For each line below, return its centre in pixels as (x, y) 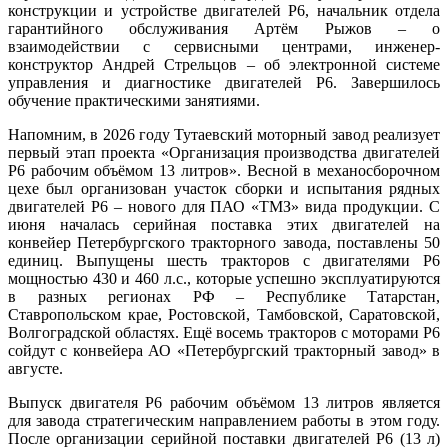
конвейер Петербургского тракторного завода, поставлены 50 (224, 242)
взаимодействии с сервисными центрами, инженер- (224, 46)
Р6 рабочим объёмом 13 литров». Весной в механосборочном (224, 170)
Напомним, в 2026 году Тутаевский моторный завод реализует (224, 134)
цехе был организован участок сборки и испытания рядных (224, 188)
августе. (35, 368)
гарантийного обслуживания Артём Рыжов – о (224, 28)
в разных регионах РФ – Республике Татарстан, (224, 296)
